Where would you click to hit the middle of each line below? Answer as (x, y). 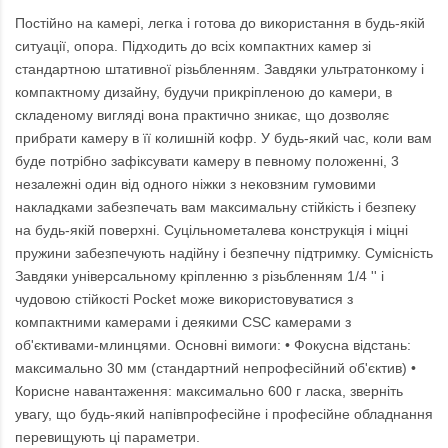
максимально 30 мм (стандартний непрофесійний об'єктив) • (215, 368)
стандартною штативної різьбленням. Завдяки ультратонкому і (219, 69)
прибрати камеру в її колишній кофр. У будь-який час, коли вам (223, 138)
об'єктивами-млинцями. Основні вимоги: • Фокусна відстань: (213, 345)
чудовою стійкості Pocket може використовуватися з (184, 299)
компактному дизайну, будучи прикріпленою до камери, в (203, 92)
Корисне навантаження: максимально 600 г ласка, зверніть (209, 391)
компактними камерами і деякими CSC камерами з (183, 322)
